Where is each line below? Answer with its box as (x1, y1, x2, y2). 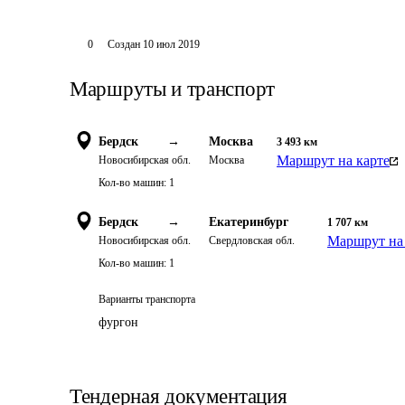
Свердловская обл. (209, 234, 295, 247)
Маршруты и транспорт (70, 78, 275, 100)
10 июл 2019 (142, 38, 200, 51)
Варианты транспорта (99, 293, 195, 306)
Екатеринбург (209, 215, 288, 229)
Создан (107, 38, 140, 51)
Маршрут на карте (277, 153, 390, 168)
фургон (99, 316, 138, 329)
